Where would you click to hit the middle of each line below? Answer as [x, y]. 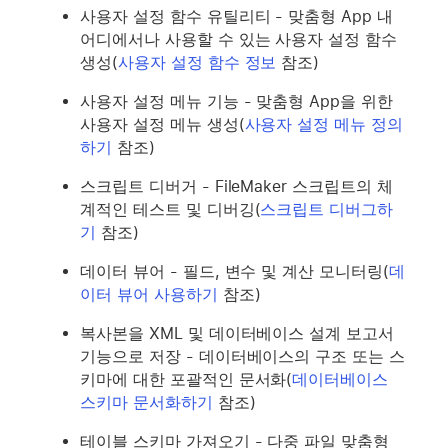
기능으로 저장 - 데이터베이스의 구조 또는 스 [243, 356]
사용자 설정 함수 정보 [197, 62]
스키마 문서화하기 [146, 402]
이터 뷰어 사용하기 [149, 294]
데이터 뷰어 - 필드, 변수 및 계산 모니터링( [235, 271]
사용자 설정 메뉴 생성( [162, 124]
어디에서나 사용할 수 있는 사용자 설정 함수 [239, 39]
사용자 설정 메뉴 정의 [324, 124]
